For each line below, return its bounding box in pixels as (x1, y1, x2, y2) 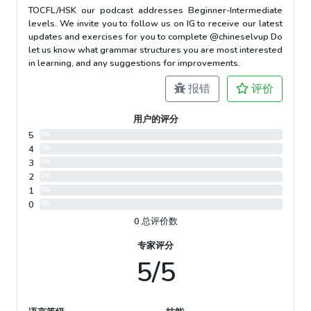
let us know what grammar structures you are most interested (28, 43, 283, 56)
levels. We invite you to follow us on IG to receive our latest (28, 17, 283, 30)
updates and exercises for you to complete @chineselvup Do (28, 30, 283, 43)
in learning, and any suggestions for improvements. (28, 56, 240, 69)
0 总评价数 (133, 215, 178, 228)
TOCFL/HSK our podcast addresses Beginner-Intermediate (28, 3, 283, 17)
